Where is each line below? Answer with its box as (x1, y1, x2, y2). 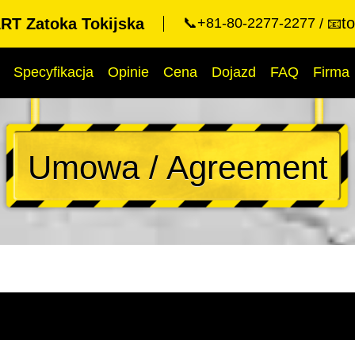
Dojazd (212, 64, 256, 80)
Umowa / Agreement (27, 149, 328, 186)
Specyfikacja (13, 64, 94, 80)
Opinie (108, 64, 149, 80)
